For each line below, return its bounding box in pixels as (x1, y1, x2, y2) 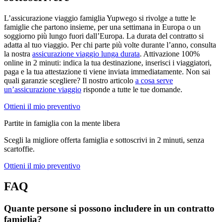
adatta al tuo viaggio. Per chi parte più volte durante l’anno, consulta (4, 40, 216, 49)
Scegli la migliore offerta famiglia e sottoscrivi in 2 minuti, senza (4, 135, 204, 144)
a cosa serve (135, 76, 173, 85)
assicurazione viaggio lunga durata (32, 49, 140, 58)
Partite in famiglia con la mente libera (4, 118, 120, 127)
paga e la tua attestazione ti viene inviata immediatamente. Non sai (4, 67, 210, 76)
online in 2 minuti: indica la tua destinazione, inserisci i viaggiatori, (4, 58, 212, 67)
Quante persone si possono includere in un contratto (4, 203, 215, 214)
